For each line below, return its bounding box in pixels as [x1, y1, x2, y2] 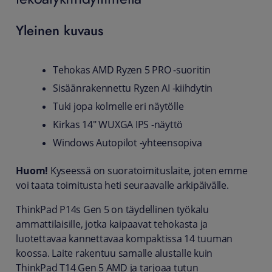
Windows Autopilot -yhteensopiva [53, 136, 202, 149]
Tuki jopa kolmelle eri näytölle [53, 100, 184, 113]
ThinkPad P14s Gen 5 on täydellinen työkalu [16, 203, 209, 216]
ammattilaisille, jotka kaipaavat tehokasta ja [16, 217, 208, 231]
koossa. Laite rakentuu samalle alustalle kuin [16, 246, 213, 260]
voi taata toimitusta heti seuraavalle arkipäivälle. [16, 178, 229, 192]
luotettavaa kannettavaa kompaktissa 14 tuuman [16, 232, 233, 245]
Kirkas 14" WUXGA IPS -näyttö [53, 118, 183, 131]
